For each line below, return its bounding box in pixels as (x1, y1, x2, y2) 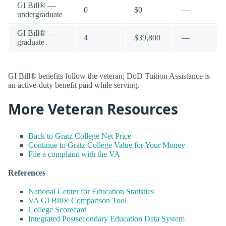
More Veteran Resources (8, 99, 178, 119)
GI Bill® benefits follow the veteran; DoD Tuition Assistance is (8, 71, 210, 80)
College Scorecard (28, 205, 87, 214)
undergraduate (17, 10, 63, 19)
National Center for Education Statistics (28, 187, 154, 196)
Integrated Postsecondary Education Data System (28, 214, 185, 223)
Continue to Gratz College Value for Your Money (28, 140, 185, 149)
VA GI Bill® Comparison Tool (28, 196, 127, 205)
